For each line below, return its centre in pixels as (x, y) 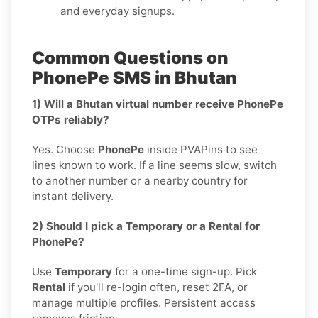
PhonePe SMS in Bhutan (135, 77)
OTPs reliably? (71, 119)
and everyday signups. (117, 11)
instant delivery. (73, 196)
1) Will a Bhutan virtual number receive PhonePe (158, 104)
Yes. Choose (65, 149)
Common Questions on (130, 57)
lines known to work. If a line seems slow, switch (154, 165)
